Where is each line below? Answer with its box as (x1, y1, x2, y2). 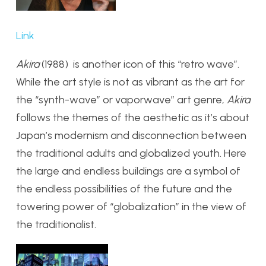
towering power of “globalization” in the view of (16, 199, 246, 213)
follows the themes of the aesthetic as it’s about (16, 110, 249, 124)
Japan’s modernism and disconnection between (16, 128, 246, 142)
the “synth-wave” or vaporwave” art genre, (16, 93, 227, 106)
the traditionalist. (16, 217, 96, 231)
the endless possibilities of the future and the (16, 182, 232, 195)
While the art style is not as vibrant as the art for (16, 75, 245, 88)
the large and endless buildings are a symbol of (16, 164, 240, 178)
